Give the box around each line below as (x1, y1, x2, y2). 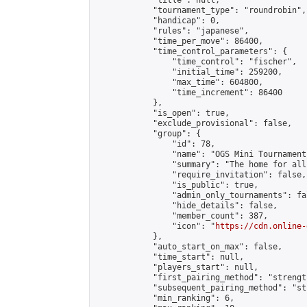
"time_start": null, (95, 252, 244, 262)
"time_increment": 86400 (95, 88, 282, 97)
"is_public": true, (95, 180, 258, 190)
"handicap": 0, (95, 16, 220, 25)
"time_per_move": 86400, (95, 36, 263, 46)
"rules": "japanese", (95, 26, 249, 36)
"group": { (95, 129, 201, 138)
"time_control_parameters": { (95, 47, 287, 56)
